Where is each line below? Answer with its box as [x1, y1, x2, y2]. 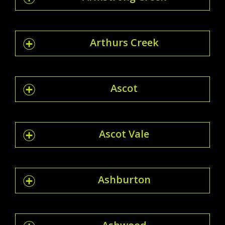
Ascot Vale [99, 127, 149, 141]
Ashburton [97, 172, 151, 186]
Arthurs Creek [89, 35, 159, 49]
